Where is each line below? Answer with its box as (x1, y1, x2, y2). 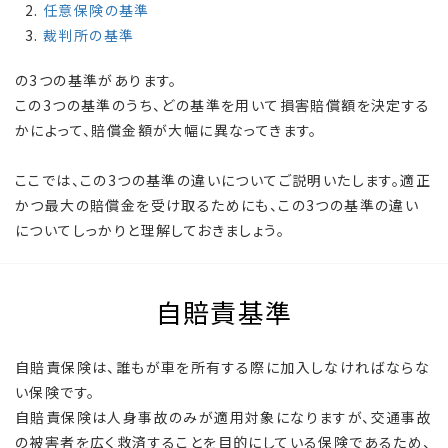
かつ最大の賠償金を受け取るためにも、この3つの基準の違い (15, 195, 420, 216)
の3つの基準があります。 (15, 70, 178, 91)
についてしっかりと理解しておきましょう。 (15, 220, 285, 241)
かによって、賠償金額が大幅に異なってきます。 (15, 120, 318, 141)
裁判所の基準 (43, 25, 135, 46)
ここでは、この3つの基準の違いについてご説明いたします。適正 (15, 170, 431, 191)
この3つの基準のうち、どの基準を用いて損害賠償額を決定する (15, 95, 431, 116)
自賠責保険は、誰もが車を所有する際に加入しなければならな (15, 357, 431, 378)
